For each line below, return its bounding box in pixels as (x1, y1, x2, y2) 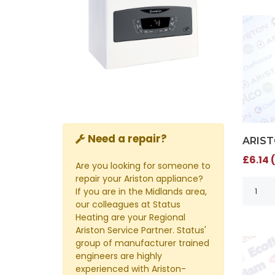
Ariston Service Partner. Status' (76, 223, 206, 236)
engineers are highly (76, 249, 162, 262)
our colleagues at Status (76, 198, 180, 211)
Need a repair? (88, 131, 167, 146)
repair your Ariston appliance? (76, 172, 203, 185)
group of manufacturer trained (76, 236, 209, 249)
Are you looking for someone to (76, 159, 211, 172)
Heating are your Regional (76, 211, 185, 223)
